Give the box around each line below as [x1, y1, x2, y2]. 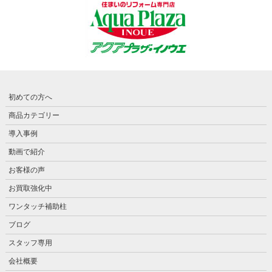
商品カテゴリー [8, 110, 59, 120]
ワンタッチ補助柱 [8, 202, 67, 211]
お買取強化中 [8, 183, 52, 192]
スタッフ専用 [8, 238, 52, 247]
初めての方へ [8, 92, 52, 101]
